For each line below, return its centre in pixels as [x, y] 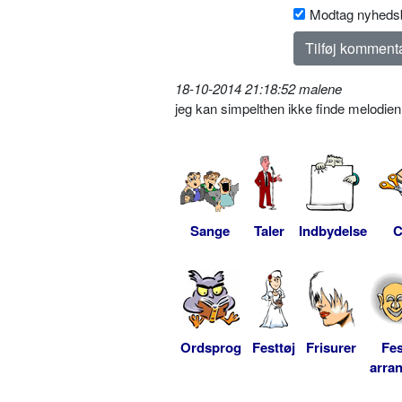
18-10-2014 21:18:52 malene [258, 88]
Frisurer [331, 347]
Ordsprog [211, 347]
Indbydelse [333, 230]
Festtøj [274, 347]
